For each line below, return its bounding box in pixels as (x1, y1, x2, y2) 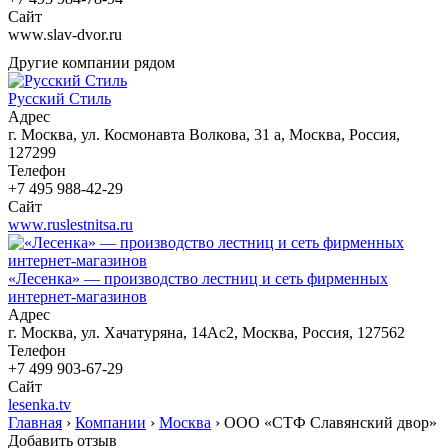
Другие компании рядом (8, 53, 175, 71)
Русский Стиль (8, 89, 111, 107)
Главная (8, 413, 62, 431)
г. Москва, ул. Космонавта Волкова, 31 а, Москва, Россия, (8, 125, 400, 143)
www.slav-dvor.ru (8, 25, 122, 43)
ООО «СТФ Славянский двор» (224, 413, 437, 431)
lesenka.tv (8, 395, 71, 413)
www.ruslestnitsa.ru (8, 215, 133, 233)
